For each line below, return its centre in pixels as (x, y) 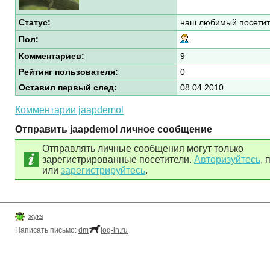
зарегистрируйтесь (103, 170)
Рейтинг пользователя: (68, 72)
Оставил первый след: (68, 88)
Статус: (35, 23)
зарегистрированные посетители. (118, 159)
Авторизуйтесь (227, 159)
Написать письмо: (47, 230)
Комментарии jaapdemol (69, 110)
